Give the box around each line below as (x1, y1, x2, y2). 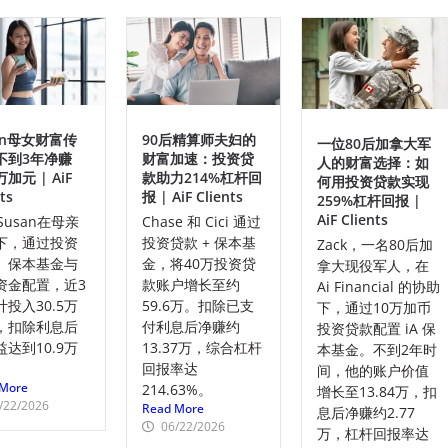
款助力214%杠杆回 (141, 167, 262, 187)
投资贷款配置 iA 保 (317, 319, 437, 339)
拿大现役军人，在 (317, 256, 430, 276)
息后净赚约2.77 (317, 403, 416, 423)
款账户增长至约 (141, 274, 240, 294)
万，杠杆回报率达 (317, 424, 430, 444)
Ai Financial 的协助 (317, 277, 441, 297)
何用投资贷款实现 (317, 172, 430, 192)
